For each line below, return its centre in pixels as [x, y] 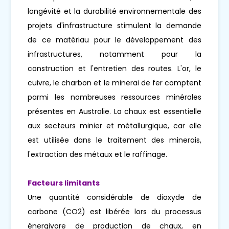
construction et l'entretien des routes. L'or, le [114, 69]
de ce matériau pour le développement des [114, 40]
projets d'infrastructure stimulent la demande [114, 26]
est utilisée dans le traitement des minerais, [114, 140]
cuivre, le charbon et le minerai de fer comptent [114, 83]
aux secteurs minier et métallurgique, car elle [114, 126]
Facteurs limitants [64, 183]
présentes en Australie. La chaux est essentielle [114, 112]
